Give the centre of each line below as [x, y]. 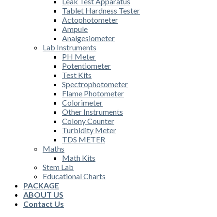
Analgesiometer [88, 38]
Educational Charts [74, 176]
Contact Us [44, 203]
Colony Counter [88, 121]
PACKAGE [41, 185]
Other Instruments [93, 111]
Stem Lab [58, 167]
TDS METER [84, 139]
